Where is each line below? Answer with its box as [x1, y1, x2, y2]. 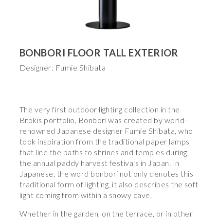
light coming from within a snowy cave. [19, 190, 152, 200]
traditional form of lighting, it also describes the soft [19, 180, 199, 189]
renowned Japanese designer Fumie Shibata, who [19, 126, 193, 135]
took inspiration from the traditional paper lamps [19, 137, 190, 146]
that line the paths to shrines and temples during [19, 147, 187, 157]
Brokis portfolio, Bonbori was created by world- [19, 115, 187, 125]
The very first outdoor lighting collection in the [19, 105, 180, 114]
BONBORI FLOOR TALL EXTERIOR [19, 47, 179, 58]
